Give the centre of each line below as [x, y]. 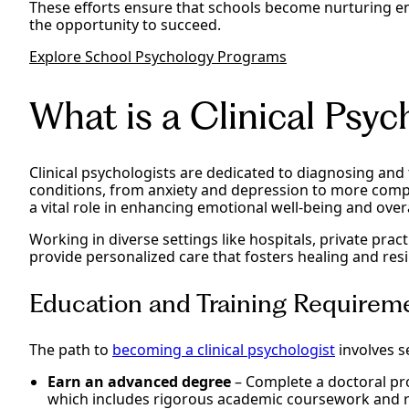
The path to [71, 350]
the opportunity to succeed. [125, 25]
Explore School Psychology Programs [158, 57]
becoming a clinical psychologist [224, 350]
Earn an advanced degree [139, 382]
